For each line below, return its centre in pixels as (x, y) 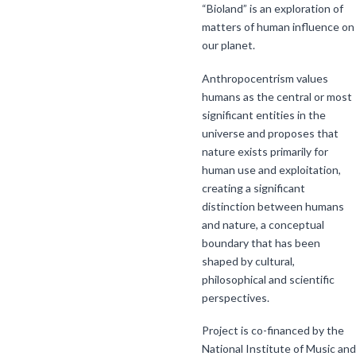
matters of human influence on (278, 27)
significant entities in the (264, 114)
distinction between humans (273, 206)
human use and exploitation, (271, 169)
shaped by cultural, (248, 261)
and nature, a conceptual (263, 224)
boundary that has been (261, 242)
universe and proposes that (270, 133)
